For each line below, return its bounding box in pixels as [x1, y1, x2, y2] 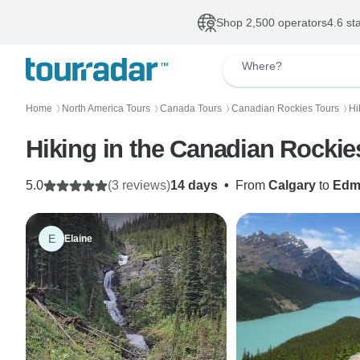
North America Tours [62, 103, 150, 114]
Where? [242, 59, 282, 72]
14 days [170, 178, 218, 192]
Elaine [64, 233, 92, 244]
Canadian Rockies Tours [231, 103, 339, 114]
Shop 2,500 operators [215, 16, 327, 29]
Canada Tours [160, 103, 222, 114]
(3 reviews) [108, 178, 170, 192]
